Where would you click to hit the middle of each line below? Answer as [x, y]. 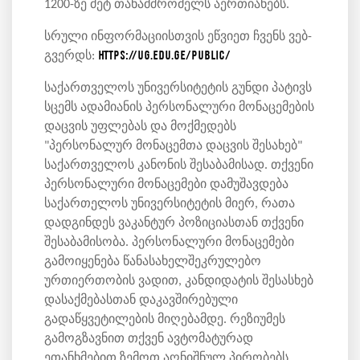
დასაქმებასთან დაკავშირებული [141, 301]
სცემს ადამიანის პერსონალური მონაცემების [179, 108]
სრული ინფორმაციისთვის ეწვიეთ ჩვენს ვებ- [178, 37]
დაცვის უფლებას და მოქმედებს [140, 127]
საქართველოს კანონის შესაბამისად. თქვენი [179, 166]
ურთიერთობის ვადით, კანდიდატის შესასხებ [179, 281]
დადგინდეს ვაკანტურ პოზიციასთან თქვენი [174, 223]
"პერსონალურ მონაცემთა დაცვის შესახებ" [173, 146]
